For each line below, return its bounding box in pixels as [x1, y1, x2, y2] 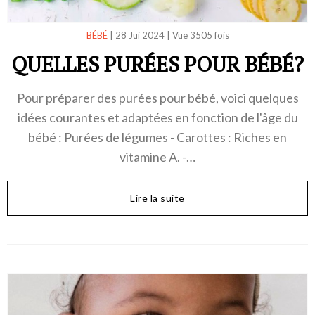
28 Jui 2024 [115, 29, 165, 41]
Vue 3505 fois [172, 29, 229, 41]
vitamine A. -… [120, 148, 195, 165]
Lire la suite [130, 191, 185, 204]
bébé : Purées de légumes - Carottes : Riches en [28, 129, 287, 145]
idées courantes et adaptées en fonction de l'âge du [17, 109, 298, 125]
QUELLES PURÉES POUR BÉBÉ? [11, 49, 304, 78]
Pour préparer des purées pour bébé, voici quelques [16, 89, 299, 105]
